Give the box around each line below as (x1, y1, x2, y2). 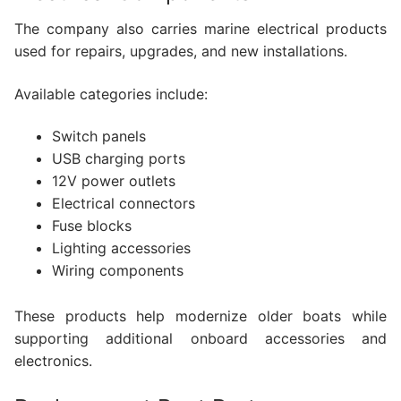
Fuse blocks (51, 217, 132, 235)
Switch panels (51, 127, 146, 146)
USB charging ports (51, 149, 185, 168)
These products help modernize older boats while (14, 307, 387, 326)
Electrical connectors (51, 194, 195, 213)
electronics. (14, 352, 92, 371)
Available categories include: (14, 84, 208, 103)
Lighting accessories (51, 239, 191, 258)
